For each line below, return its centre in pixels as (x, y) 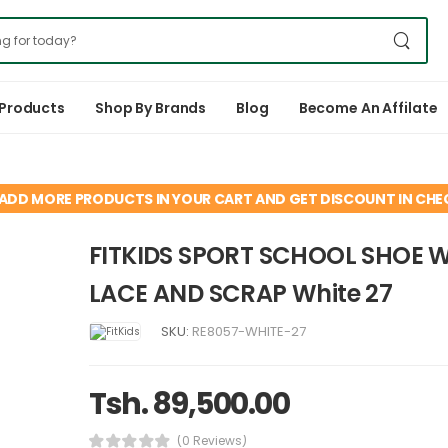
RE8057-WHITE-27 (249, 331)
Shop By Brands (151, 107)
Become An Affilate (368, 107)
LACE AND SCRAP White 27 (241, 294)
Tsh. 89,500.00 (189, 403)
